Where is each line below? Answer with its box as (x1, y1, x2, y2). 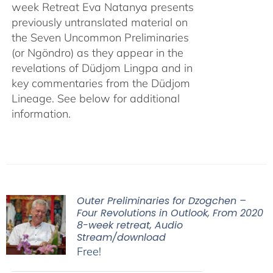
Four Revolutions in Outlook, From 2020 (76, 206, 263, 220)
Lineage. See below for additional (11, 91, 180, 105)
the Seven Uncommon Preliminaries (11, 30, 189, 44)
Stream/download (76, 230, 166, 244)
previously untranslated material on (11, 15, 188, 29)
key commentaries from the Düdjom (11, 76, 190, 90)
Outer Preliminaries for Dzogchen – (76, 194, 246, 208)
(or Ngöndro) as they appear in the (11, 45, 183, 60)
